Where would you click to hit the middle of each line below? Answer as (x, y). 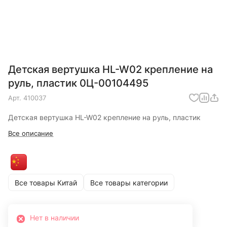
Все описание (31, 134)
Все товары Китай (46, 182)
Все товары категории (129, 182)
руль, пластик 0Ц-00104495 (78, 83)
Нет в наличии (54, 218)
